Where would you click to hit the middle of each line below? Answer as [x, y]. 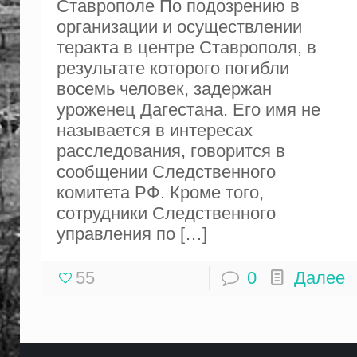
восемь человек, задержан [164, 89]
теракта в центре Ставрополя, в [186, 47]
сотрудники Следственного [166, 213]
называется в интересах [154, 130]
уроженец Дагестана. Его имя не [188, 110]
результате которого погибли [173, 68]
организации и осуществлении [179, 27]
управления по [116, 234]
